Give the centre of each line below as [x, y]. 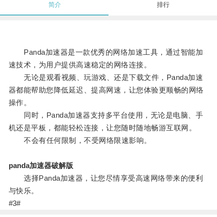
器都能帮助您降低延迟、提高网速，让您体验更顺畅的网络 [106, 90]
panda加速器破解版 [41, 166]
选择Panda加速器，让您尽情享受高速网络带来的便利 [106, 178]
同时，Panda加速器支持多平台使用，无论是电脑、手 [106, 115]
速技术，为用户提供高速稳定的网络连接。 [80, 65]
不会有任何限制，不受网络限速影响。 [80, 140]
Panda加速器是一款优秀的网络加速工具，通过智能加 [106, 52]
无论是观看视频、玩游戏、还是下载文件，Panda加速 [106, 77]
